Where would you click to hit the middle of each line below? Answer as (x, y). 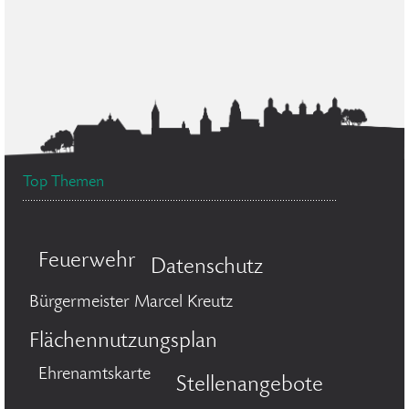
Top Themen (63, 183)
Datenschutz (207, 268)
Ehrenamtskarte (94, 375)
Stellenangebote (250, 386)
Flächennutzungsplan (123, 342)
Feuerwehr (87, 262)
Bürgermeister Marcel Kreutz (131, 303)
